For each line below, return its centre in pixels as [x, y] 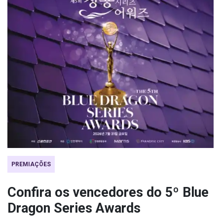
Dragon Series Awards [74, 208]
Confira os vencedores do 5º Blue [108, 192]
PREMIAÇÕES [31, 164]
